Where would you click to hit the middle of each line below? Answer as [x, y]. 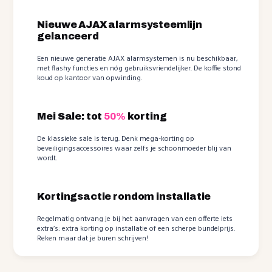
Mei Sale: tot [71, 117]
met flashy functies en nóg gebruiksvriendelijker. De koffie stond [139, 69]
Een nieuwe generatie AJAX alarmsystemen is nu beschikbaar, [138, 59]
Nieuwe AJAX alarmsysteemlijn [120, 25]
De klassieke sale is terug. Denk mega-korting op [116, 139]
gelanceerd [68, 36]
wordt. [47, 159]
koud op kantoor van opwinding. [90, 79]
